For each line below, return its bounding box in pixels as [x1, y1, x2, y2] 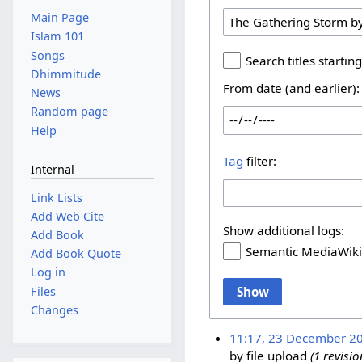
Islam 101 [30, 28, 84, 44]
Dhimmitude [30, 65, 101, 82]
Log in [30, 264, 65, 280]
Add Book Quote [30, 246, 121, 262]
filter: [243, 153, 277, 170]
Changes [30, 301, 78, 318]
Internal [30, 162, 74, 178]
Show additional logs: [223, 222, 345, 239]
